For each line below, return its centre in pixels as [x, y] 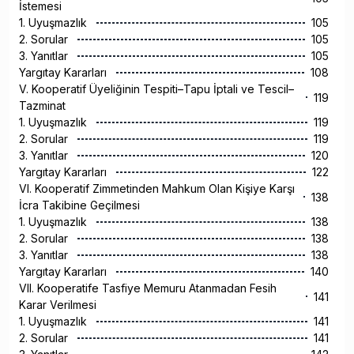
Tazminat [44, 106]
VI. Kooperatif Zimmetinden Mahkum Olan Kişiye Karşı [157, 189]
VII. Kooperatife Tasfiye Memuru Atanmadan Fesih [148, 288]
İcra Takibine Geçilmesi [81, 205]
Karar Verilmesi [59, 305]
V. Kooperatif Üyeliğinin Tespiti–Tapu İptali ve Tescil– [156, 89]
